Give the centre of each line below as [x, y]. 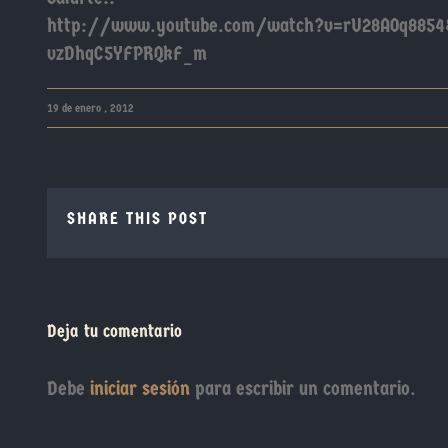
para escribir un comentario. [305, 388]
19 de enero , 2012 [90, 108]
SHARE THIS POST [137, 218]
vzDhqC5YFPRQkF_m [127, 53]
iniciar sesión [142, 388]
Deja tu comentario [114, 331]
